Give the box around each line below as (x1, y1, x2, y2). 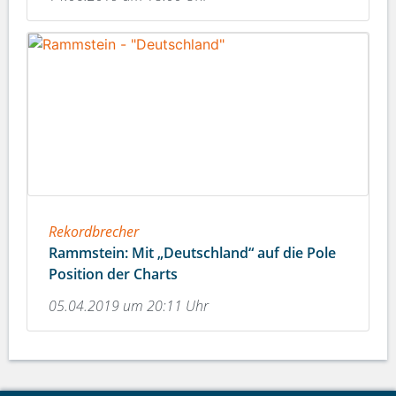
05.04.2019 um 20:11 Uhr (49, 296, 209, 316)
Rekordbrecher (49, 222, 139, 242)
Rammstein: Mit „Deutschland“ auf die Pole (49, 243, 336, 263)
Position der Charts (49, 264, 178, 285)
